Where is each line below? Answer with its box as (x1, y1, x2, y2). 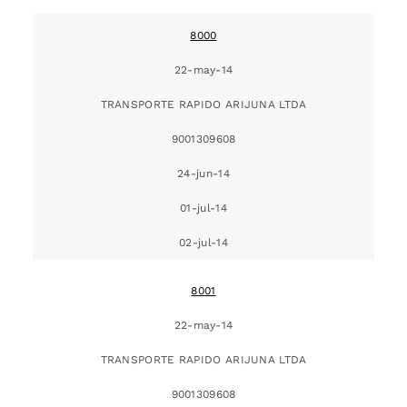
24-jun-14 (177, 166, 230, 180)
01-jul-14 (180, 201, 227, 214)
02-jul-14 (179, 235, 228, 249)
